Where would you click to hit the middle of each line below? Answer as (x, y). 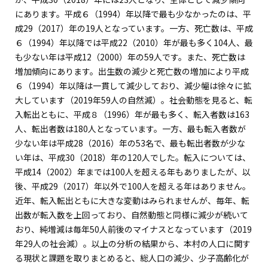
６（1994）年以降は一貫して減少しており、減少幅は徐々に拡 (133, 85)
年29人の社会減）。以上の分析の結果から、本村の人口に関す (133, 243)
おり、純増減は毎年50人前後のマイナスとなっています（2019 (133, 229)
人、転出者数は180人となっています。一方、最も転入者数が (130, 128)
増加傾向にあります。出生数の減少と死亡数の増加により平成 (132, 71)
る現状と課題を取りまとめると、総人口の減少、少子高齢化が (132, 258)
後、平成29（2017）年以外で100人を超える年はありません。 (133, 186)
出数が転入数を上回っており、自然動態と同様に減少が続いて (132, 214)
